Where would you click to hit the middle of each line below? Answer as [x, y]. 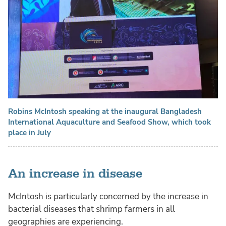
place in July [30, 132]
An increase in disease [75, 174]
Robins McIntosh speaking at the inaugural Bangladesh [105, 111]
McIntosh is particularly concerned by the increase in [108, 196]
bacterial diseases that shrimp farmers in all [92, 209]
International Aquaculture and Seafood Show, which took [109, 122]
